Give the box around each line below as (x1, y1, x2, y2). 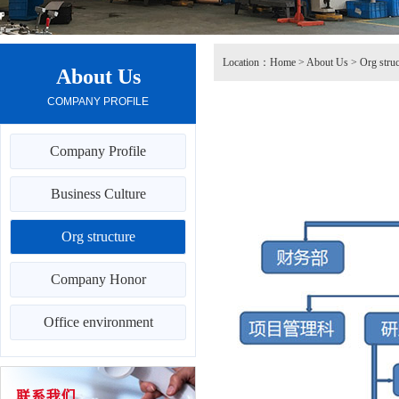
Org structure (61, 229, 135, 244)
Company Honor (50, 272, 146, 287)
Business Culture (50, 186, 146, 201)
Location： (223, 56, 270, 69)
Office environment (43, 314, 153, 330)
